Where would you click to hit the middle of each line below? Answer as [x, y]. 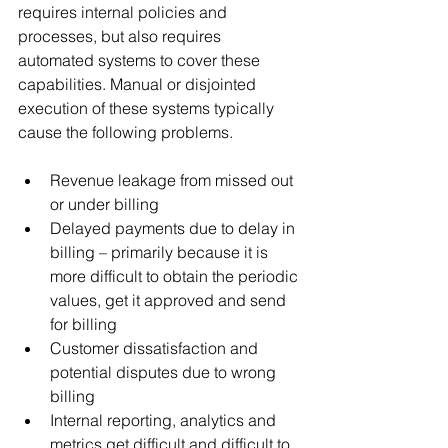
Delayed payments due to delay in [174, 227]
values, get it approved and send [170, 299]
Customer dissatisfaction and [156, 347]
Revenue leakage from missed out [173, 179]
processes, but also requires [121, 35]
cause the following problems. [125, 131]
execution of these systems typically [148, 107]
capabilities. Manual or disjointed [139, 83]
